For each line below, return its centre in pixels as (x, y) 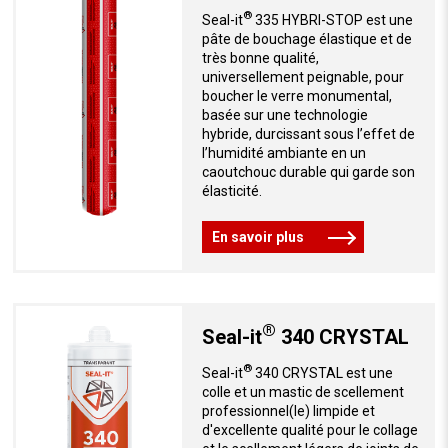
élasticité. (231, 190)
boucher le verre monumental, (296, 95)
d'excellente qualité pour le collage (309, 429)
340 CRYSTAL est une (322, 372)
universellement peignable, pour (302, 76)
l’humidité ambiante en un (283, 152)
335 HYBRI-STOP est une (332, 19)
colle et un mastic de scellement (302, 391)
